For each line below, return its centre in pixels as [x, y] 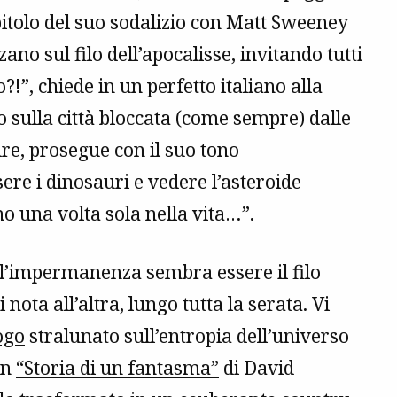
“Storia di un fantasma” [117, 368]
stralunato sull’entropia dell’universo [187, 336]
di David [257, 368]
